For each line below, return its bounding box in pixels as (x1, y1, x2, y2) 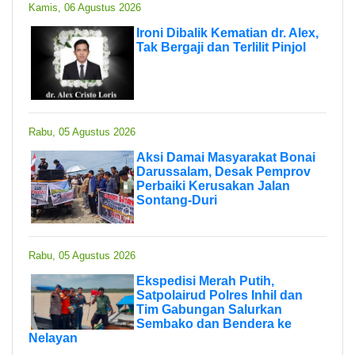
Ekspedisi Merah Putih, (136, 273, 274, 288)
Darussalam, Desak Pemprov (136, 164, 311, 178)
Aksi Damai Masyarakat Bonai (136, 150, 315, 164)
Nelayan (29, 330, 78, 345)
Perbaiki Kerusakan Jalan (136, 178, 290, 193)
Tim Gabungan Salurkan (136, 302, 282, 316)
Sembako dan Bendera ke (136, 316, 292, 330)
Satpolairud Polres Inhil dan (136, 288, 303, 302)
